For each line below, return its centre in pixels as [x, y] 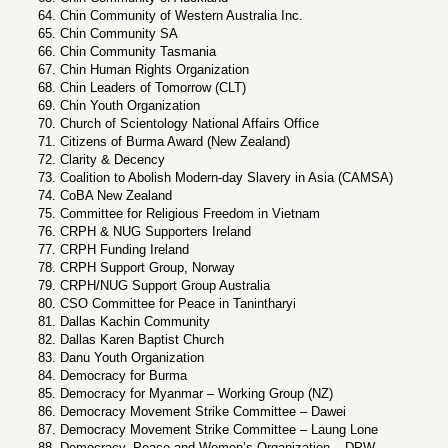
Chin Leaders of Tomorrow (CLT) [153, 87]
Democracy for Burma [123, 375]
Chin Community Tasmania [138, 51]
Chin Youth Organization [130, 105]
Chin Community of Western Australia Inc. [181, 15]
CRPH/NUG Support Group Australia [165, 285]
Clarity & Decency [112, 159]
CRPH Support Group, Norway [147, 267]
